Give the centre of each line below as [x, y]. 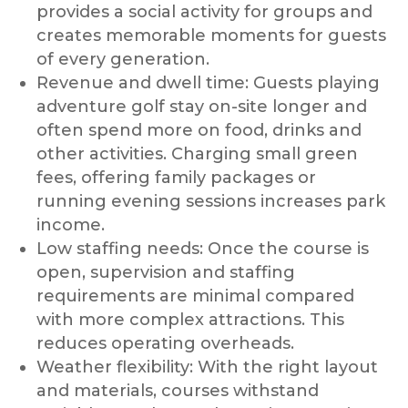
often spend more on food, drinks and [199, 130]
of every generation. [123, 59]
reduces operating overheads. [166, 343]
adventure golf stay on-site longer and [202, 106]
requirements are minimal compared [196, 296]
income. [71, 224]
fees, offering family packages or [177, 177]
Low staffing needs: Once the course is [203, 248]
